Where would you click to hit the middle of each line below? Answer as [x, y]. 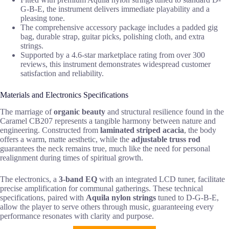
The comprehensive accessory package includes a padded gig [119, 27]
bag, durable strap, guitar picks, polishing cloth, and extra [112, 36]
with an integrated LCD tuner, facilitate [161, 179]
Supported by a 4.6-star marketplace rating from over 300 [113, 55]
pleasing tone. [43, 18]
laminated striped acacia [142, 130]
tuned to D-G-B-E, [187, 197]
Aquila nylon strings [121, 197]
